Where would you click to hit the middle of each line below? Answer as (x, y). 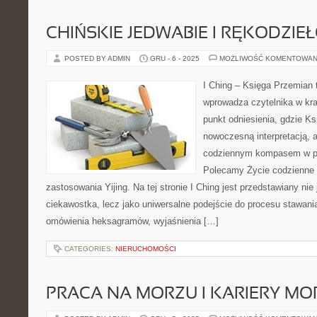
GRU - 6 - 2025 (175, 58)
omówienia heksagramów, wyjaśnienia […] (132, 221)
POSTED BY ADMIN (98, 58)
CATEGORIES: (90, 249)
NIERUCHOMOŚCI (146, 249)
